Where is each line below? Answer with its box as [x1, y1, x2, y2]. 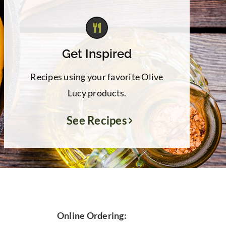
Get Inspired [62, 46, 132, 61]
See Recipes [67, 114, 127, 127]
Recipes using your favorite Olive [30, 71, 163, 82]
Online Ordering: [56, 210, 127, 221]
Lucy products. [67, 87, 127, 98]
